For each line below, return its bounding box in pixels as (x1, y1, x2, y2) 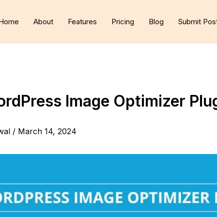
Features (68, 17, 97, 26)
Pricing (111, 17, 134, 26)
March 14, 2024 (18, 126, 77, 137)
